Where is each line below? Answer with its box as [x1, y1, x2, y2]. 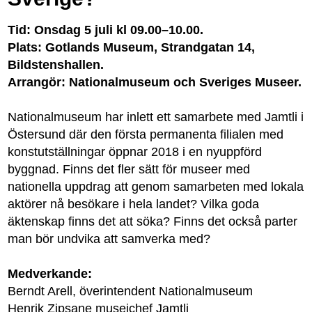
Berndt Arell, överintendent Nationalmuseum [8, 283, 253, 298]
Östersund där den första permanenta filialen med [8, 127, 284, 141]
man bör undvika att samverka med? [8, 231, 211, 246]
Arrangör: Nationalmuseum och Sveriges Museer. [8, 75, 302, 89]
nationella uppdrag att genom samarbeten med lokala [8, 179, 304, 194]
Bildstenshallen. [8, 57, 104, 72]
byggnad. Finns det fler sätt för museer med [8, 162, 251, 176]
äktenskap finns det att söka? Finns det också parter [8, 214, 298, 228]
